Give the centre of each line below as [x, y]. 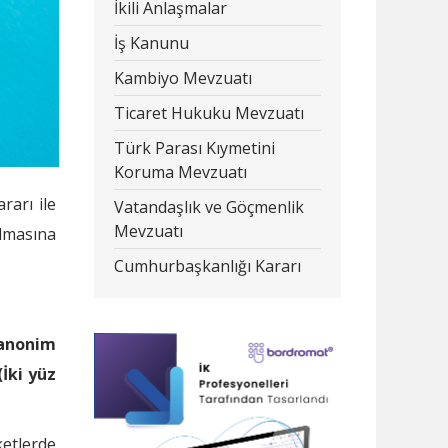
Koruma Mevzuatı [180, 172]
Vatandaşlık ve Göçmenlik [208, 207]
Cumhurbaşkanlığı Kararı [207, 266]
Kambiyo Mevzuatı [182, 78]
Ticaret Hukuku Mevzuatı [208, 113]
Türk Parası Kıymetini [194, 148]
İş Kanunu [151, 43]
